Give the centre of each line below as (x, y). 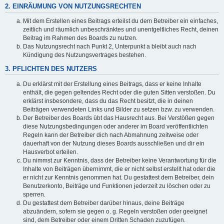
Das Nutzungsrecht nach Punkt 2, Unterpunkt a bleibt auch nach (110, 47)
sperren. (34, 194)
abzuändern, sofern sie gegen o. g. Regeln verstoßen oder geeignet (115, 211)
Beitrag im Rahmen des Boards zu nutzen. (80, 38)
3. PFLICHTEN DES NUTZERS (51, 69)
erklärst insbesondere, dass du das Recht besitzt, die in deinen (108, 101)
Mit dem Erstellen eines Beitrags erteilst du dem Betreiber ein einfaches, (120, 21)
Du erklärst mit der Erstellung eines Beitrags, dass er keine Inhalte (112, 84)
